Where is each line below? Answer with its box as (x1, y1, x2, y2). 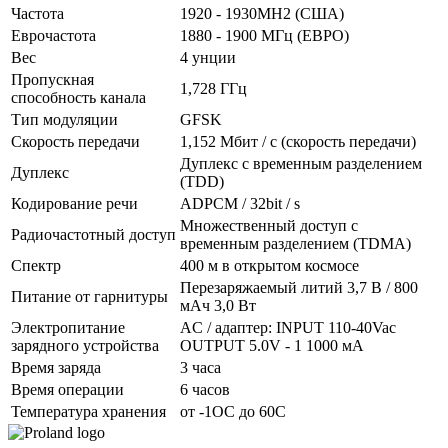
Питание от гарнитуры (11, 287, 168, 305)
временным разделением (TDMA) (180, 234, 411, 252)
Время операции (11, 380, 124, 398)
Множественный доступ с (180, 216, 358, 234)
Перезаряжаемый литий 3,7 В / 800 (180, 278, 418, 296)
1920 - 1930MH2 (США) (180, 4, 344, 22)
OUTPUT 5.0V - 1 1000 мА (180, 336, 364, 354)
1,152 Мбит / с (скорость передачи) (180, 132, 416, 150)
